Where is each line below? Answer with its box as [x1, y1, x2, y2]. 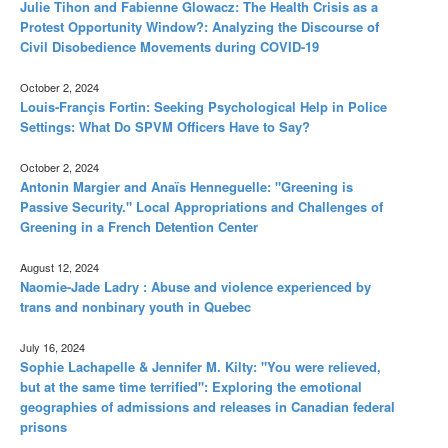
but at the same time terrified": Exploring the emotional [20, 376, 362, 396]
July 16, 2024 [20, 338, 85, 355]
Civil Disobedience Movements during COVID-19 [20, 36, 319, 56]
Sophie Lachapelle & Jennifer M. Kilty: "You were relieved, [20, 356, 381, 376]
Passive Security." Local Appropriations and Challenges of [20, 196, 383, 216]
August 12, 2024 [20, 258, 99, 275]
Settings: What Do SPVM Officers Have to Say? [20, 116, 310, 136]
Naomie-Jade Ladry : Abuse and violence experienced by [20, 276, 371, 296]
